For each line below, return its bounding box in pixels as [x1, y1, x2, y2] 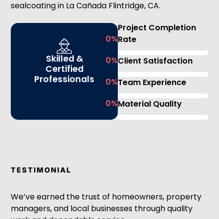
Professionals [34, 73, 95, 85]
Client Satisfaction [118, 55, 193, 66]
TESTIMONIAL [11, 165, 72, 174]
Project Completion [118, 22, 197, 33]
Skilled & [45, 52, 83, 65]
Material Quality [118, 98, 182, 109]
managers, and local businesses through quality [11, 202, 193, 214]
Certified [45, 63, 84, 75]
